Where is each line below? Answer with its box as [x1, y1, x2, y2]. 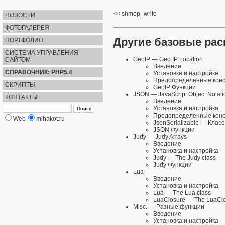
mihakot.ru [36, 115, 65, 122]
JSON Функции [153, 126, 195, 134]
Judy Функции [153, 161, 192, 169]
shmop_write [122, 10, 157, 17]
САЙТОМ [5, 56, 31, 63]
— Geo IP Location [150, 56, 203, 63]
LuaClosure [153, 196, 185, 204]
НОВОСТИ [5, 12, 35, 19]
